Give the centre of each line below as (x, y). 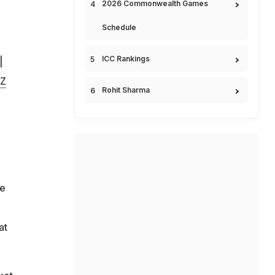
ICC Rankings (126, 59)
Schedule (119, 27)
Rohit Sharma (126, 90)
